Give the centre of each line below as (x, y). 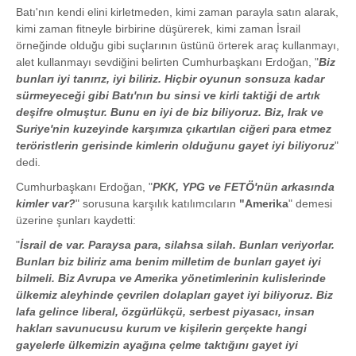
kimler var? (46, 204)
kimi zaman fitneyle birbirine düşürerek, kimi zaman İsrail (158, 29)
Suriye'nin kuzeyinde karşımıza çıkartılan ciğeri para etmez (174, 129)
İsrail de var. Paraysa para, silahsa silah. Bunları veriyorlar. (177, 245)
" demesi (310, 204)
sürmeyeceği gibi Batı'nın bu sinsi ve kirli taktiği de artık (168, 96)
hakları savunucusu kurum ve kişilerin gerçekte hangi (161, 329)
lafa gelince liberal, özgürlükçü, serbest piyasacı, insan (165, 312)
